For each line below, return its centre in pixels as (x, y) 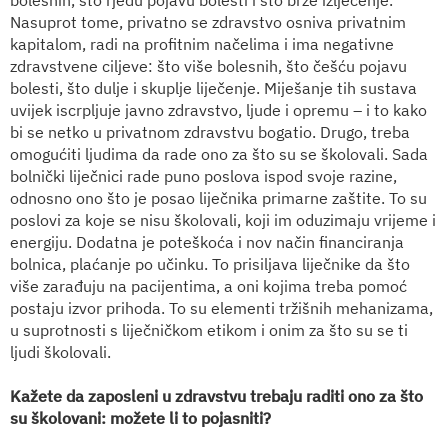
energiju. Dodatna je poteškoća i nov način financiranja (207, 241)
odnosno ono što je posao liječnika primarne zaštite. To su (218, 197)
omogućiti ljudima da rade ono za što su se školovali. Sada (219, 153)
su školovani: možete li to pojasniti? (140, 417)
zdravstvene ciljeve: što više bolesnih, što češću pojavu (208, 65)
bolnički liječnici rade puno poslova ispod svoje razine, (203, 175)
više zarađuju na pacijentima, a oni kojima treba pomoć (208, 285)
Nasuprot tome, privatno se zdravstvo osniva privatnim (208, 21)
